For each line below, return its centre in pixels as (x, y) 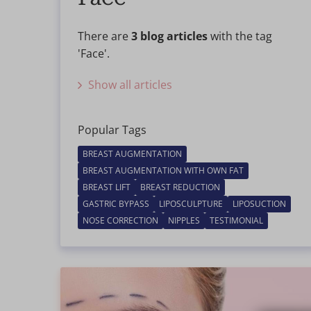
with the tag (240, 36)
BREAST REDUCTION (180, 187)
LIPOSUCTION (259, 204)
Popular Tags (112, 130)
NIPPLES (184, 220)
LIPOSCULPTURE (191, 204)
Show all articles (130, 85)
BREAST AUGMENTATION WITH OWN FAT (163, 170)
